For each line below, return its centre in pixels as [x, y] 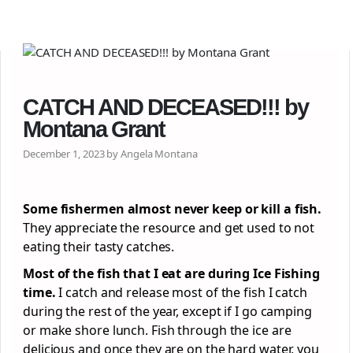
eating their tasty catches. [100, 247]
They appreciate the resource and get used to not [169, 228]
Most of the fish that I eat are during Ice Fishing [171, 273]
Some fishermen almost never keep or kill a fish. [173, 209]
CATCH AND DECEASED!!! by [165, 107]
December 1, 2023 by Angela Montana [110, 154]
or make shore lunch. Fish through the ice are [157, 330]
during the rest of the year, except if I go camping [167, 311]
